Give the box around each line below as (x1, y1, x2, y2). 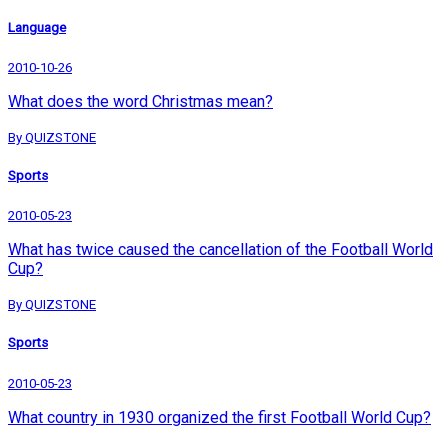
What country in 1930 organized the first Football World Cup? (8, 407, 431, 427)
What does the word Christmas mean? (8, 91, 273, 111)
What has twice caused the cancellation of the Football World (8, 240, 433, 260)
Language (8, 19, 66, 35)
